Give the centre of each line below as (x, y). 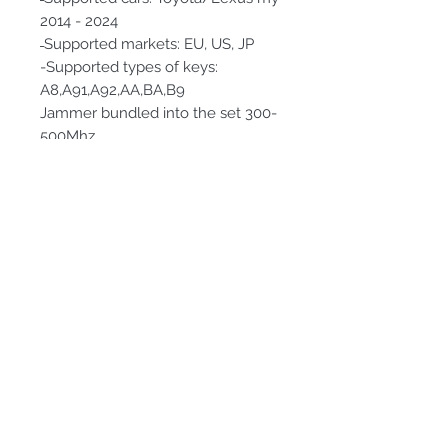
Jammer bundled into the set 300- (158, 112)
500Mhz (67, 135)
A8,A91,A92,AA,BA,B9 (112, 89)
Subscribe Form (160, 223)
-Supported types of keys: (129, 66)
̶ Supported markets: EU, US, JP (147, 43)
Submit (160, 316)
